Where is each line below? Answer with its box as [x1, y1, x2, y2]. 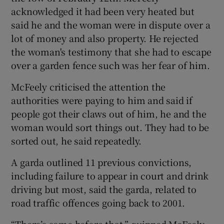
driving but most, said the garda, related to [11, 182, 196, 195]
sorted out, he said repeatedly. [11, 133, 142, 147]
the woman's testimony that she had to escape [11, 44, 211, 58]
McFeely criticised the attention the [11, 79, 166, 93]
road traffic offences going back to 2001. [11, 195, 185, 209]
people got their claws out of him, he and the [11, 106, 206, 120]
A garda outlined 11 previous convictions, [11, 155, 192, 168]
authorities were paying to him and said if [11, 93, 193, 106]
